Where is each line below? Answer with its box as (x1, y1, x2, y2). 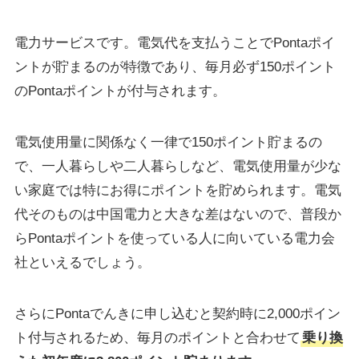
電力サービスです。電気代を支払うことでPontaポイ (14, 35, 335, 51)
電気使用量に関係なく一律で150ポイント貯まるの (14, 135, 322, 151)
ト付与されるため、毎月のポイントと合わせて (14, 330, 301, 346)
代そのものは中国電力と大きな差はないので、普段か (14, 207, 341, 223)
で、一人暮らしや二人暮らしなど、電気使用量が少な (14, 159, 341, 175)
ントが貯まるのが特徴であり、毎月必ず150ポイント (14, 59, 336, 75)
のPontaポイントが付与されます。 (14, 83, 226, 99)
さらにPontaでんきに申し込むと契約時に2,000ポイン (14, 306, 341, 322)
